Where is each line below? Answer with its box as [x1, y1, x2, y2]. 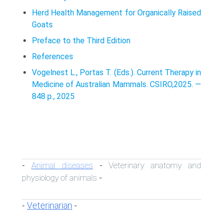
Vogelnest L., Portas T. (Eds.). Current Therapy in [32, 67, 201, 77]
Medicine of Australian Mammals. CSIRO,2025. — [32, 79, 201, 89]
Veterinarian [27, 200, 72, 211]
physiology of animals [22, 172, 97, 183]
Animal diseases [31, 160, 93, 170]
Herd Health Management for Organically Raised [32, 7, 201, 17]
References [32, 51, 73, 61]
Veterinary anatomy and [109, 160, 202, 170]
